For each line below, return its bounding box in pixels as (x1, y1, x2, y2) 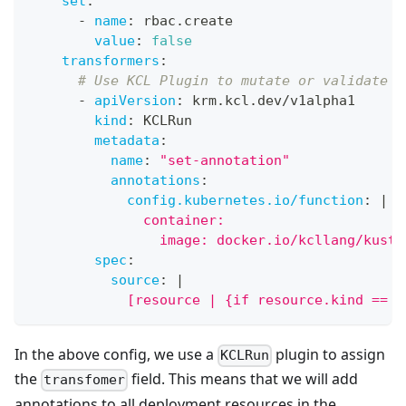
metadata (94, 132, 159, 150)
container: (29, 212, 225, 229)
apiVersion (94, 92, 176, 110)
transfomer (43, 372, 126, 389)
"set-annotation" (159, 152, 290, 169)
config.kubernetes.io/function (127, 192, 363, 209)
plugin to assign (272, 344, 386, 365)
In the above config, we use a (14, 344, 217, 365)
